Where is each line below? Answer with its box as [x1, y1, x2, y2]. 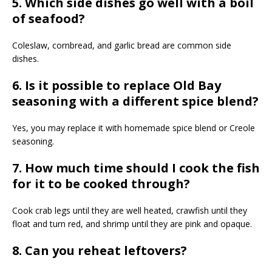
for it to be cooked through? [12, 175, 190, 192]
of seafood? [12, 10, 85, 27]
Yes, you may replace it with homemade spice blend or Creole [12, 121, 255, 134]
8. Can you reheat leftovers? [12, 242, 187, 259]
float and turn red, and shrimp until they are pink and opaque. [12, 217, 252, 229]
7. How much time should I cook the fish [12, 159, 260, 176]
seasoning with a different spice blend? [12, 92, 259, 109]
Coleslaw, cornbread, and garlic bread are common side [12, 39, 231, 51]
